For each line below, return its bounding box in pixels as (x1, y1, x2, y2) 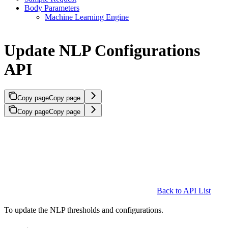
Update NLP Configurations (4, 41, 200, 60)
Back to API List (157, 186, 211, 195)
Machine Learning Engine (45, 13, 129, 22)
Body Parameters (24, 4, 79, 13)
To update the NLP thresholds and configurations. (4, 206, 163, 215)
